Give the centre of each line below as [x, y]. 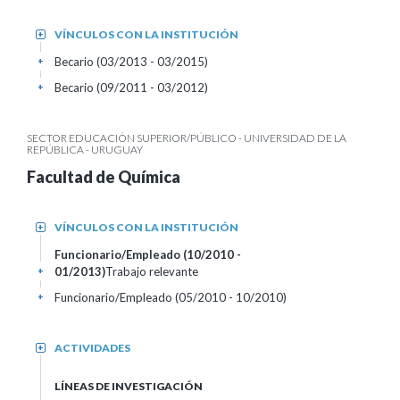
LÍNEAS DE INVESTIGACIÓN [129, 386]
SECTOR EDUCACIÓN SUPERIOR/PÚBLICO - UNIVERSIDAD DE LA [187, 138]
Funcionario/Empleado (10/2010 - [148, 254]
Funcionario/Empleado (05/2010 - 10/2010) [171, 297]
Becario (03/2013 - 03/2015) [131, 62]
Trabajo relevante [152, 271]
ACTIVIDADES [92, 348]
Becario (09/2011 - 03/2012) [131, 87]
